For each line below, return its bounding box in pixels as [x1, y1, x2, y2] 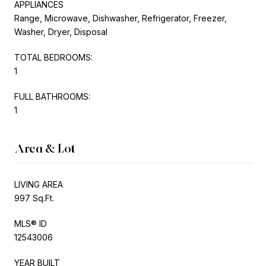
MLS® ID [14, 218, 47, 229]
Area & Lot [14, 141, 75, 156]
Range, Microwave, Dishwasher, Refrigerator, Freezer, [14, 12, 227, 23]
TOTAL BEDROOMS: [14, 52, 93, 62]
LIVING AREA [14, 179, 63, 189]
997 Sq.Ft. [14, 192, 54, 203]
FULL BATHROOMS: [14, 91, 90, 102]
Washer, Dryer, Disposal [14, 26, 107, 37]
